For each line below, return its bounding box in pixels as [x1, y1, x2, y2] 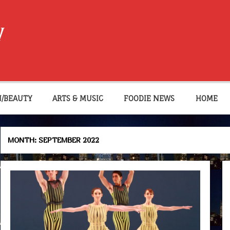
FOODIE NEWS [124, 94, 175, 103]
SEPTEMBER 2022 [39, 135, 100, 144]
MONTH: [8, 135, 39, 144]
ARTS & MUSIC [52, 94, 104, 103]
